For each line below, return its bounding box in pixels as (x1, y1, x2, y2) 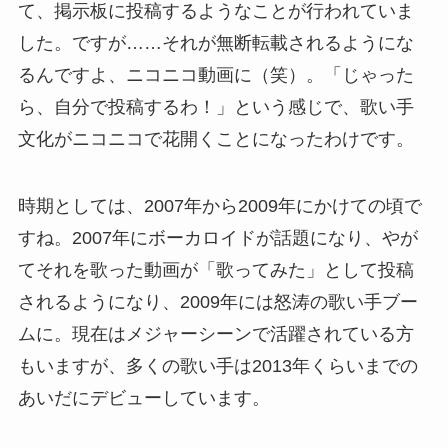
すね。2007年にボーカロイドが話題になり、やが (17, 228, 418, 249)
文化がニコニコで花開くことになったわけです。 (17, 128, 414, 149)
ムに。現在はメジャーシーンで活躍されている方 (17, 324, 414, 345)
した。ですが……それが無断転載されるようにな (17, 32, 414, 53)
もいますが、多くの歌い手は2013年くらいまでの (17, 356, 418, 377)
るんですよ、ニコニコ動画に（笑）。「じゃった (17, 64, 414, 85)
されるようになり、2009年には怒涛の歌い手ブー (17, 292, 418, 313)
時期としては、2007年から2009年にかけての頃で (17, 196, 422, 217)
